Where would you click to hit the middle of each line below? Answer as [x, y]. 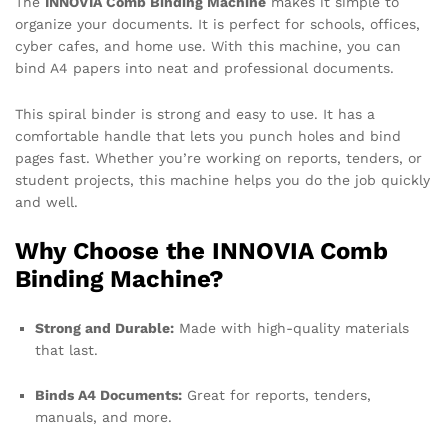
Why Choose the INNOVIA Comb [201, 250]
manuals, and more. [103, 417]
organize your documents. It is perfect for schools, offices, [217, 23]
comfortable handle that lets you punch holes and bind [208, 135]
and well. [46, 201]
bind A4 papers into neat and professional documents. [204, 67]
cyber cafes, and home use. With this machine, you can [208, 45]
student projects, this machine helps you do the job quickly [222, 179]
